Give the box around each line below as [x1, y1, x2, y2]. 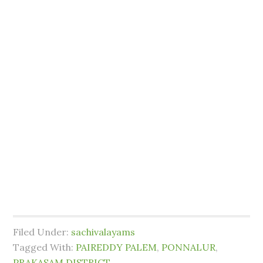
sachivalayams [71, 226, 136, 238]
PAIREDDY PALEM [76, 241, 157, 253]
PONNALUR [161, 241, 216, 253]
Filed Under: [13, 226, 72, 238]
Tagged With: [13, 241, 76, 253]
